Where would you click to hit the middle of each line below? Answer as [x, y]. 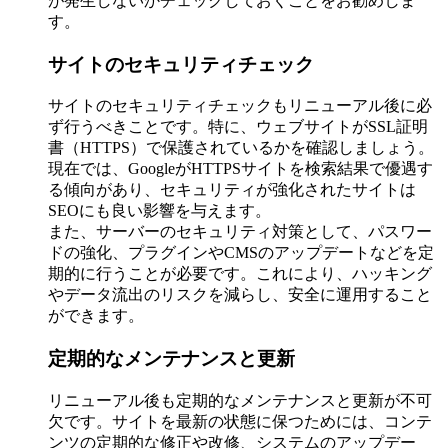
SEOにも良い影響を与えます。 [159, 211]
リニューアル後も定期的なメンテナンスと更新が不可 [240, 400]
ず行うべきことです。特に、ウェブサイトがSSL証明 [238, 127]
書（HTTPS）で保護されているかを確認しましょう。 [241, 148]
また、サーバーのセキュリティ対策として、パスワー [240, 232]
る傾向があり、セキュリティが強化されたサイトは [232, 190]
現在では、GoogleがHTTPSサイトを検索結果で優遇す [240, 169]
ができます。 [96, 316]
